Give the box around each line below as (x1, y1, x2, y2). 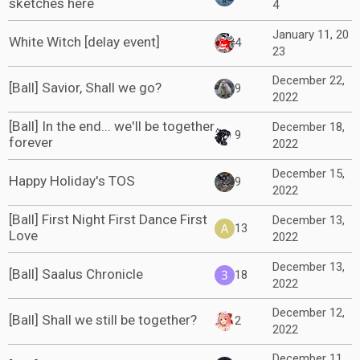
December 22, (272, 73, 345, 88)
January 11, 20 (272, 27, 349, 42)
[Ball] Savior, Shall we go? (9, 80, 162, 96)
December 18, (272, 120, 345, 134)
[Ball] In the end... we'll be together (9, 118, 215, 134)
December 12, (272, 305, 345, 320)
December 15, (272, 166, 345, 181)
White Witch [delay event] (9, 34, 160, 50)
